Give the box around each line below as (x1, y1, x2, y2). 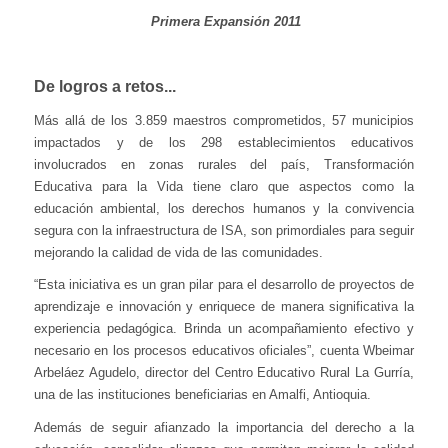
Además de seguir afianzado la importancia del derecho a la (34, 419, 414, 435)
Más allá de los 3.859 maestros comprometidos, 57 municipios (34, 112, 414, 128)
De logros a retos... (34, 78, 176, 95)
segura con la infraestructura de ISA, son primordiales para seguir (34, 222, 414, 238)
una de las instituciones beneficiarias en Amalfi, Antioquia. (34, 387, 375, 402)
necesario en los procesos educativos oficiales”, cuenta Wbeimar (34, 343, 414, 358)
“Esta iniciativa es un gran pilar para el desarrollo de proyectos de (34, 277, 414, 292)
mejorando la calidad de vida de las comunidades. (34, 244, 323, 260)
